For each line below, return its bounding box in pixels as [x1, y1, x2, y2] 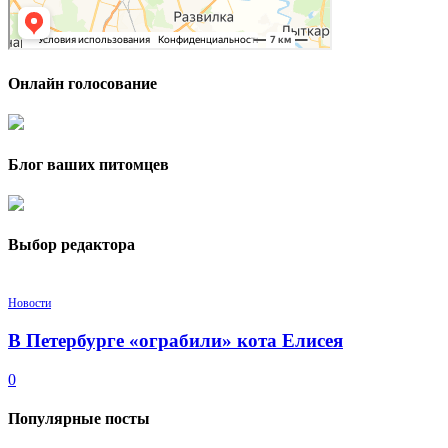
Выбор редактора [8, 236, 135, 254]
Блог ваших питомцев [8, 155, 169, 173]
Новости [8, 296, 51, 311]
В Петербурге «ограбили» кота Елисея [8, 330, 343, 352]
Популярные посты [8, 410, 150, 428]
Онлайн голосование [8, 75, 157, 93]
